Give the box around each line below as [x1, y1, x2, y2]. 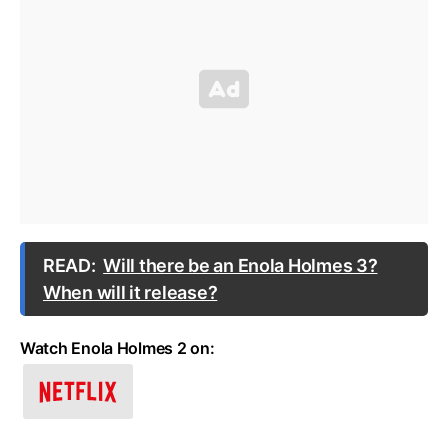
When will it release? [43, 282, 218, 304]
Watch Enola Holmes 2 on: [20, 338, 215, 359]
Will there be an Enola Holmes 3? [103, 255, 378, 277]
